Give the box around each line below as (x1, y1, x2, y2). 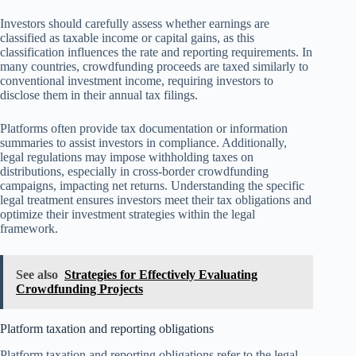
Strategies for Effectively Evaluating (64, 267, 257, 281)
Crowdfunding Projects (16, 281, 143, 296)
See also (16, 267, 58, 281)
